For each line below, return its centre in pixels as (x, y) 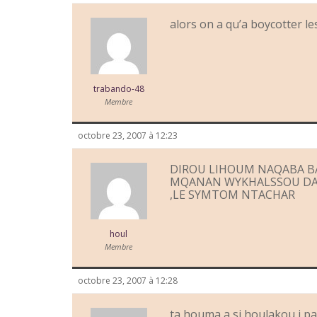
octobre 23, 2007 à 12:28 (128, 281)
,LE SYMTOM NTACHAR (232, 195)
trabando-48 (119, 89)
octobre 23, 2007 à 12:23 (128, 136)
